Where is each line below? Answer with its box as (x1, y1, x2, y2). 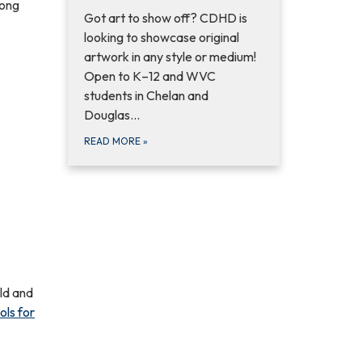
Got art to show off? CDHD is (83, 10, 247, 27)
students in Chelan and (83, 87, 208, 104)
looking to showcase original (83, 29, 239, 46)
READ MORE (83, 135, 143, 148)
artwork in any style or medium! (83, 48, 256, 65)
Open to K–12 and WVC (83, 68, 216, 85)
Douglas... (83, 107, 140, 124)
